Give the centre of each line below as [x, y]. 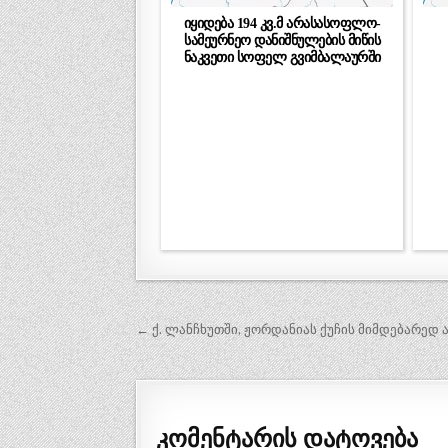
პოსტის [185, 333]
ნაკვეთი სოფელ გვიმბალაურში [282, 56]
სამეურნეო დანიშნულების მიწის [282, 39]
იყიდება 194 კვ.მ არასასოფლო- [282, 22]
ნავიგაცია [202, 361]
